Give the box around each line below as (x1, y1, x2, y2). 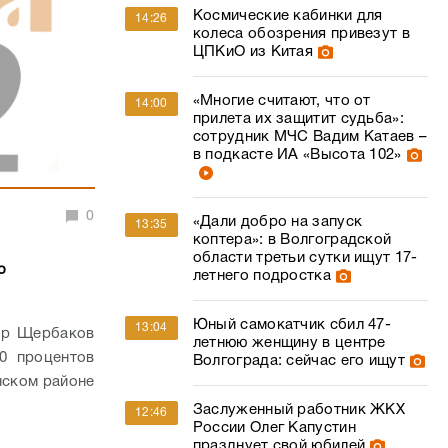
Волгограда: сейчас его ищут (192, 354, 405, 368)
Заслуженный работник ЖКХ (192, 403, 406, 417)
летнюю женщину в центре (192, 336, 386, 350)
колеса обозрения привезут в (192, 27, 410, 41)
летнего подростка (192, 269, 331, 283)
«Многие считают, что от (192, 94, 371, 108)
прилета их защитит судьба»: (192, 112, 404, 126)
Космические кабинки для (192, 9, 383, 23)
